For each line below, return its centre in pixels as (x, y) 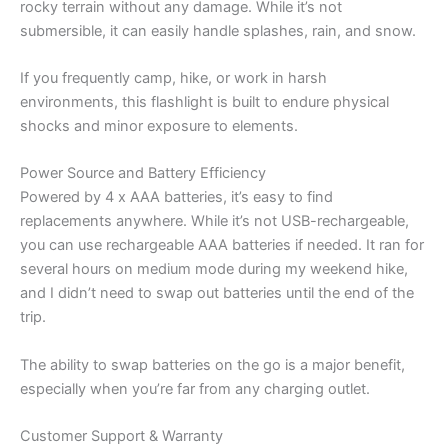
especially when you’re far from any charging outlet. (195, 388)
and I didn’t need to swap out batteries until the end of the (217, 293)
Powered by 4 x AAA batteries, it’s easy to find (176, 197)
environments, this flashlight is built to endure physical (204, 101)
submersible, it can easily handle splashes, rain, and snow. (218, 30)
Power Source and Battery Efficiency (143, 173)
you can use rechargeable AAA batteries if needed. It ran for (222, 245)
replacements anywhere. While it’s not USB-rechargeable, (214, 221)
